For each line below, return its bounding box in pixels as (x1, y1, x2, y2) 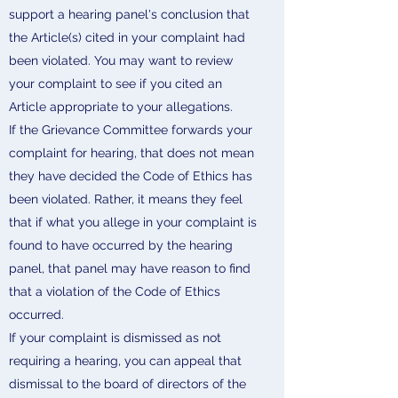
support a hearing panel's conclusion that (9, 7, 250, 21)
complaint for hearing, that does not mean (9, 146, 254, 160)
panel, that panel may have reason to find (9, 261, 251, 275)
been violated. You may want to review (9, 53, 233, 68)
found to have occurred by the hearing (9, 238, 233, 252)
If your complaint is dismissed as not (9, 330, 221, 345)
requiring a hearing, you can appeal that (9, 354, 242, 368)
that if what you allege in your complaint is (9, 215, 257, 229)
